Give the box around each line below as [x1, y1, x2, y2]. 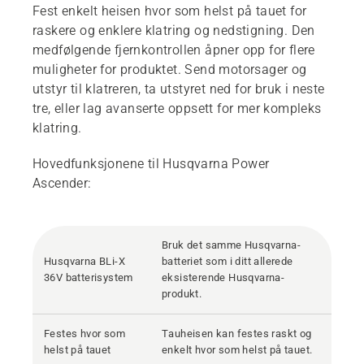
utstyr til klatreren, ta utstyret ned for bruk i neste [32, 81, 325, 97]
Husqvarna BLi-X [44, 255, 126, 268]
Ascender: [32, 175, 92, 192]
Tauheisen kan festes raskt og [162, 327, 312, 340]
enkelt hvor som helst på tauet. [162, 344, 313, 357]
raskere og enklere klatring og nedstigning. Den [32, 23, 315, 39]
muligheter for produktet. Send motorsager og [32, 62, 307, 78]
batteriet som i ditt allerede [162, 255, 293, 268]
